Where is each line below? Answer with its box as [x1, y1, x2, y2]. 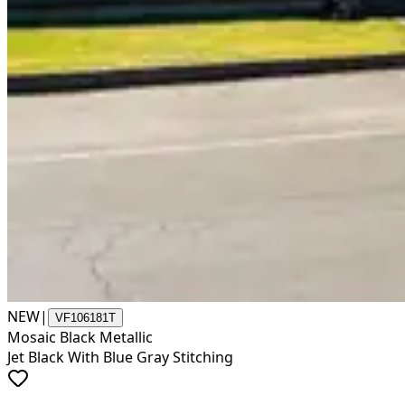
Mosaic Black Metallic [7, 326, 153, 347]
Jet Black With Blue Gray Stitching [7, 346, 233, 367]
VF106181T [55, 310, 116, 325]
